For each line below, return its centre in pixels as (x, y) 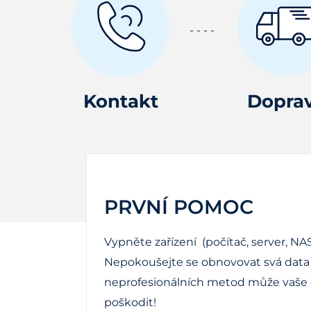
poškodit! (130, 302)
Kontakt (120, 101)
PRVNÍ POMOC (179, 207)
